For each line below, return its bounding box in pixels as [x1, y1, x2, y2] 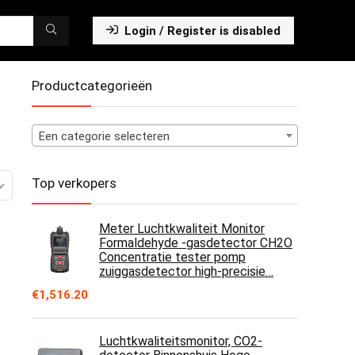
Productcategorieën [32, 78, 152, 94]
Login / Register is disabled [124, 24, 281, 38]
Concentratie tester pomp [99, 250, 246, 265]
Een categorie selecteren [39, 129, 170, 143]
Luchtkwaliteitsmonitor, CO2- [99, 334, 262, 349]
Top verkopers [32, 175, 116, 191]
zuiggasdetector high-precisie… [99, 264, 273, 279]
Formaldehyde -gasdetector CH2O [99, 235, 292, 250]
